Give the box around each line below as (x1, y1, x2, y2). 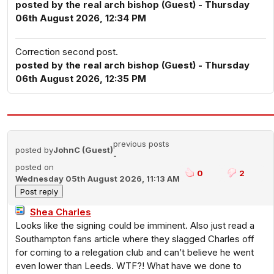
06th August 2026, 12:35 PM (15, 73, 146, 84)
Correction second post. (15, 46, 118, 57)
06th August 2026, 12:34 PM (15, 12, 146, 24)
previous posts (113, 139, 169, 149)
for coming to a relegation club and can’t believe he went (15, 246, 254, 258)
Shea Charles (30, 206, 91, 218)
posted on (15, 162, 54, 172)
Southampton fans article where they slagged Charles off (15, 233, 254, 245)
